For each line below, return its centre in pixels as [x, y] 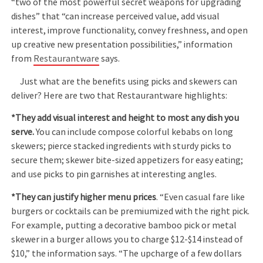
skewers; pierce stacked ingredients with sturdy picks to [122, 146]
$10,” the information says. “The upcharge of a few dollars [127, 253]
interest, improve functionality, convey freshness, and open [130, 31]
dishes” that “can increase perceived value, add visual [116, 17]
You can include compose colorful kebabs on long [135, 132]
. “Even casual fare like [201, 197]
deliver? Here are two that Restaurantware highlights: [119, 95]
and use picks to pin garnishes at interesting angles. [114, 175]
